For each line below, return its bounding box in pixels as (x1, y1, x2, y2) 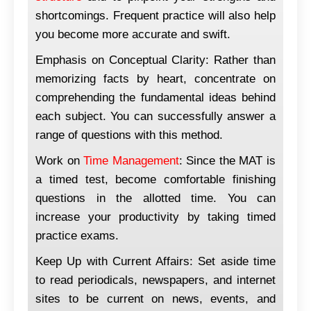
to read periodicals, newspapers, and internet (35, 273, 276, 287)
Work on (35, 153, 84, 167)
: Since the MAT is (178, 153, 276, 167)
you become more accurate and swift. (35, 27, 230, 41)
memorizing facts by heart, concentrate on (35, 72, 276, 85)
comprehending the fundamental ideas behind (35, 90, 276, 104)
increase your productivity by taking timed (35, 210, 276, 224)
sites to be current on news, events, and (35, 292, 276, 305)
